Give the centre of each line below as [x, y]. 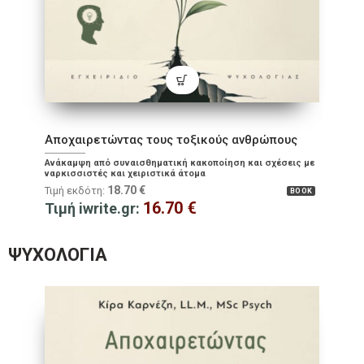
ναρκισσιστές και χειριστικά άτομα [125, 174]
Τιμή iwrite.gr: [94, 209]
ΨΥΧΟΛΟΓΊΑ [58, 255]
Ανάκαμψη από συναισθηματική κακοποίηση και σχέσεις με [180, 163]
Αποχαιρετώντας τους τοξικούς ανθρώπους [171, 140]
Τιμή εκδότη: [76, 191]
